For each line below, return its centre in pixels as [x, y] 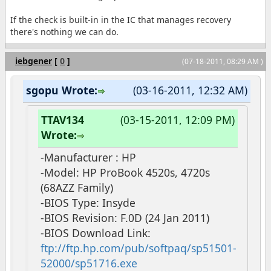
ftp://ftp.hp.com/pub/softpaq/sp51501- [139, 248]
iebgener [34, 61]
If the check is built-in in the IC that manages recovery [121, 20]
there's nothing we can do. [64, 32]
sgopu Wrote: [62, 90]
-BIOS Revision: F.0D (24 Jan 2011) [125, 217]
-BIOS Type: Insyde [88, 202]
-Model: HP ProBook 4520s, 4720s [125, 172]
